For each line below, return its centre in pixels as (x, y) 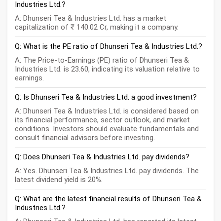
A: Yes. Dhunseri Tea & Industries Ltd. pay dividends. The (107, 171)
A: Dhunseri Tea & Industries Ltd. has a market (91, 18)
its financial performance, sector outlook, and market (102, 120)
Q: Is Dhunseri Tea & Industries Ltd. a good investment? (106, 97)
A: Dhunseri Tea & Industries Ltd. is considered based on (107, 111)
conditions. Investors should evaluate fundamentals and (107, 129)
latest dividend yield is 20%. (59, 180)
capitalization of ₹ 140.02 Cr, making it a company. (97, 27)
